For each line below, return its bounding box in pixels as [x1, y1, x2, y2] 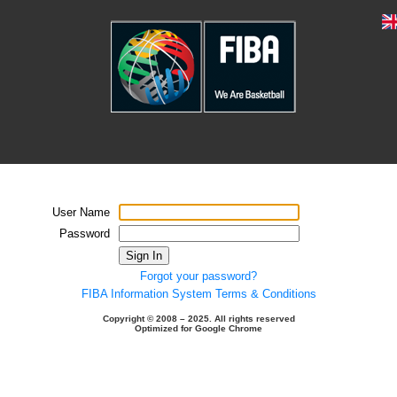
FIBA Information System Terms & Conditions [81, 287, 316, 300]
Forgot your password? [140, 269, 257, 283]
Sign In [126, 249, 162, 262]
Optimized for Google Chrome [135, 323, 262, 333]
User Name [52, 206, 110, 219]
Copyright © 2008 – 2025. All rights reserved [102, 314, 295, 323]
